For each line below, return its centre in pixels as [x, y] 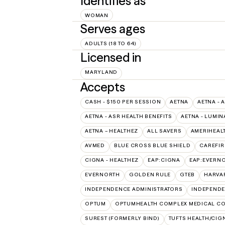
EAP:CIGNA [164, 160]
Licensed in [111, 57]
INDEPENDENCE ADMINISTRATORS [134, 189]
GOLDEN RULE [150, 174]
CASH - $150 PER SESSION [123, 101]
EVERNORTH [102, 174]
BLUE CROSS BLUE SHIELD [152, 145]
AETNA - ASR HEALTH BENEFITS [129, 116]
